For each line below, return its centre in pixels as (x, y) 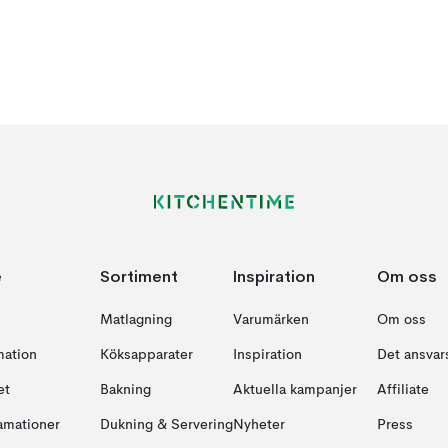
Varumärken (270, 320)
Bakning (125, 390)
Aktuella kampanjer (294, 390)
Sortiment (138, 276)
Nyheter (258, 425)
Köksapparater (146, 355)
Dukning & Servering (166, 425)
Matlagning (135, 320)
